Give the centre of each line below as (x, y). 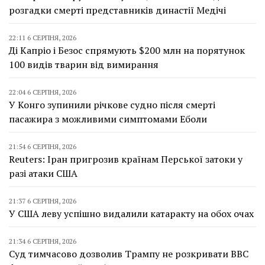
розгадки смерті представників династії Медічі (117, 10)
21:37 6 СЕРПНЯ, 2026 (43, 201)
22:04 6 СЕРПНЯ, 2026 (43, 92)
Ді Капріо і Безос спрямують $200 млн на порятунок (127, 50)
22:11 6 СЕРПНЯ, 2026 (43, 37)
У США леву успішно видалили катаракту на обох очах (131, 213)
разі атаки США (43, 173)
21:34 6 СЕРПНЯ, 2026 (43, 241)
